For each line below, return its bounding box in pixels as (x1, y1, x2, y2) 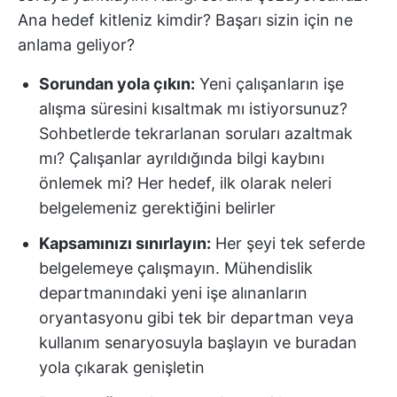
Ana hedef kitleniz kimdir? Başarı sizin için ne (18, 11, 353, 29)
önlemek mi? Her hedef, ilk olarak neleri (39, 174, 331, 192)
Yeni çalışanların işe (195, 74, 344, 93)
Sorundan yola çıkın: (39, 74, 195, 93)
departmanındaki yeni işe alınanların (39, 284, 307, 302)
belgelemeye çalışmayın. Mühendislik (39, 259, 313, 277)
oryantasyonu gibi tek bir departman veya (39, 308, 354, 327)
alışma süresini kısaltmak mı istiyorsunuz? (39, 99, 347, 118)
